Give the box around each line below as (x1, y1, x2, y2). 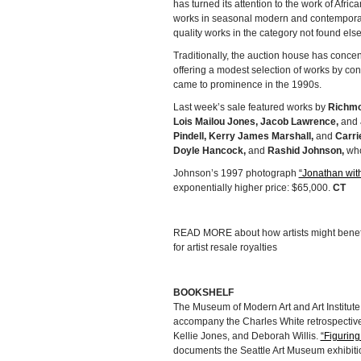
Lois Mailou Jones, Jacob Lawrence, (172, 116, 338, 128)
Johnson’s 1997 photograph (172, 168, 299, 180)
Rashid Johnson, (267, 145, 344, 157)
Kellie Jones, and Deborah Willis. (172, 330, 321, 342)
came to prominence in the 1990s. (172, 79, 322, 91)
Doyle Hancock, (172, 145, 246, 157)
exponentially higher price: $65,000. (172, 182, 333, 194)
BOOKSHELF (172, 287, 234, 299)
